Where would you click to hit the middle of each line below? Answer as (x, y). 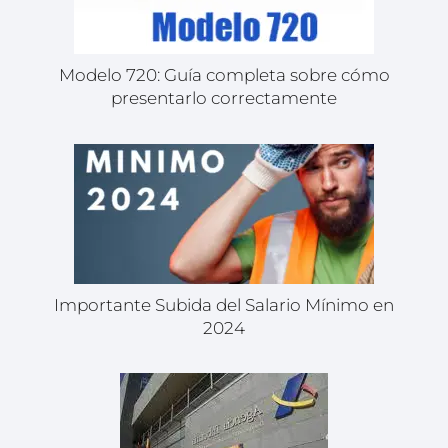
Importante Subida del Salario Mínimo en (224, 304)
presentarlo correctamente (224, 98)
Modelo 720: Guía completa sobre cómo (224, 75)
